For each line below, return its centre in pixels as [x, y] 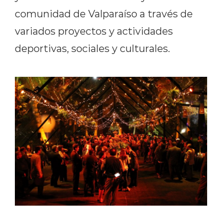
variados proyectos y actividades [94, 30]
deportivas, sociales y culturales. [92, 48]
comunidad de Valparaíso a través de [104, 13]
